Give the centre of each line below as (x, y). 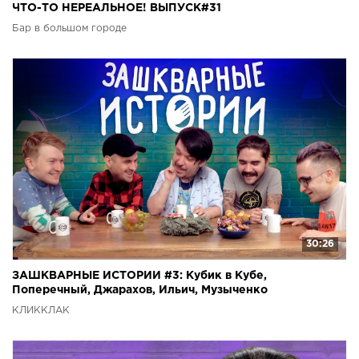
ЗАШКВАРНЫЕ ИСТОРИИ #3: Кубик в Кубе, (139, 276)
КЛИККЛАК (41, 311)
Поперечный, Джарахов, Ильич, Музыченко (140, 290)
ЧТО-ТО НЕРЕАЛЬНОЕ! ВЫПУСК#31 (117, 8)
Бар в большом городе (69, 29)
